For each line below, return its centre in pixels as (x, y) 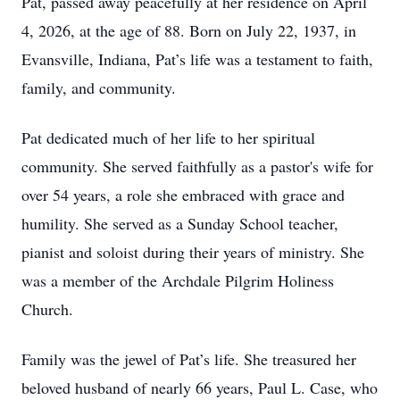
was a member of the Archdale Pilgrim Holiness (178, 280)
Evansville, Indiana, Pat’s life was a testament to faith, (197, 59)
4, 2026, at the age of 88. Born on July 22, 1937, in (189, 30)
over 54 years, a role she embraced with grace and (183, 195)
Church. (47, 309)
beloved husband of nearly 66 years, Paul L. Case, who (200, 387)
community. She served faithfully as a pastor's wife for (197, 166)
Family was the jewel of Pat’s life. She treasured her (189, 359)
